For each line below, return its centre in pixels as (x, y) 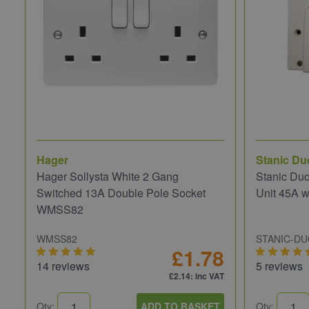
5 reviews (279, 266)
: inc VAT (207, 276)
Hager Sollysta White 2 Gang (108, 177)
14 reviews (63, 266)
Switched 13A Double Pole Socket (121, 193)
